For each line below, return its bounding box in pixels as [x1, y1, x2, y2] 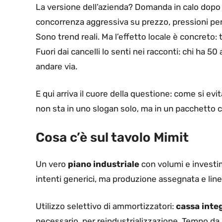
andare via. [36, 61, 77, 71]
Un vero [36, 159, 68, 169]
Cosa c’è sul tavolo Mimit [36, 129, 189, 145]
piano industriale [68, 159, 139, 169]
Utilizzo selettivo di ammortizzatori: [36, 201, 176, 212]
